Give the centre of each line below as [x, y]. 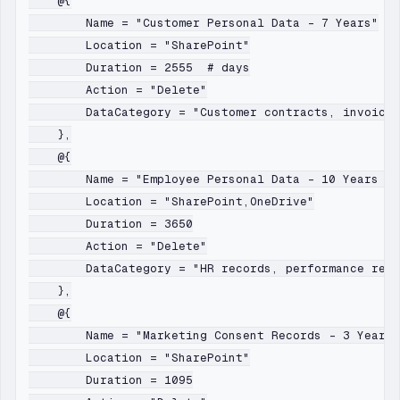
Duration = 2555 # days [139, 68]
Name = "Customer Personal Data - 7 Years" [204, 23]
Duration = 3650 [111, 224]
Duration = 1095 [111, 380]
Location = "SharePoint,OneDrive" [171, 202]
